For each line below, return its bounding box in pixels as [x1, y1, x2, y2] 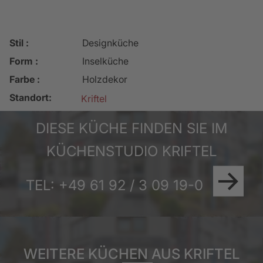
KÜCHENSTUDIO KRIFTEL [46, 142, 217, 160]
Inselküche [80, 55, 129, 67]
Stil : [9, 36, 29, 49]
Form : [9, 55, 38, 67]
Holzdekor [80, 73, 127, 85]
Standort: [9, 91, 52, 103]
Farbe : [9, 73, 40, 85]
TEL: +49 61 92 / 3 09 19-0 [25, 176, 207, 194]
